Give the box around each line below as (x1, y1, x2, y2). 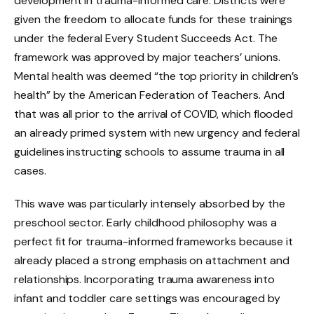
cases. (14, 163, 46, 178)
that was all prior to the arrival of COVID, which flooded (14, 106, 294, 121)
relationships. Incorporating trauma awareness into (14, 272, 275, 287)
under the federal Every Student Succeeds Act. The (14, 30, 278, 46)
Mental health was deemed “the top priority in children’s (14, 68, 299, 83)
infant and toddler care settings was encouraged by (14, 291, 280, 306)
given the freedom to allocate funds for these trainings (14, 11, 293, 27)
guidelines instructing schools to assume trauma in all (14, 144, 285, 159)
